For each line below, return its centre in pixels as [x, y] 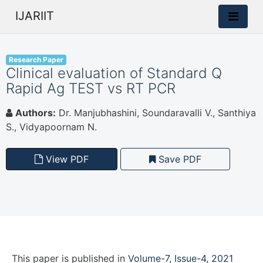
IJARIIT [35, 16]
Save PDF [178, 159]
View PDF [66, 159]
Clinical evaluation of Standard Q [114, 73]
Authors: [36, 113]
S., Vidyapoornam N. [51, 127]
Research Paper [36, 60]
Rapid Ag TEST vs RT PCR [91, 88]
